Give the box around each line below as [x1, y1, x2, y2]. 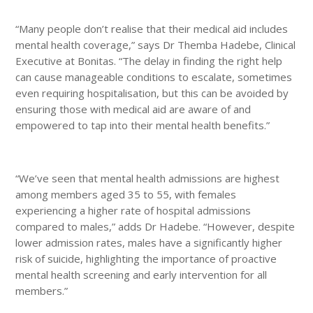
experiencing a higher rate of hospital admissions [15, 203, 252, 217]
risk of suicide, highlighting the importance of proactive [15, 251, 277, 265]
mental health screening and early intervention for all [15, 267, 268, 282]
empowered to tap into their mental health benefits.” [15, 117, 270, 132]
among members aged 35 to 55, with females [15, 187, 237, 201]
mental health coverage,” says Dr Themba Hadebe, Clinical [15, 37, 296, 52]
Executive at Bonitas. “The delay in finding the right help [15, 53, 283, 68]
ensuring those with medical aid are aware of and [15, 101, 252, 116]
